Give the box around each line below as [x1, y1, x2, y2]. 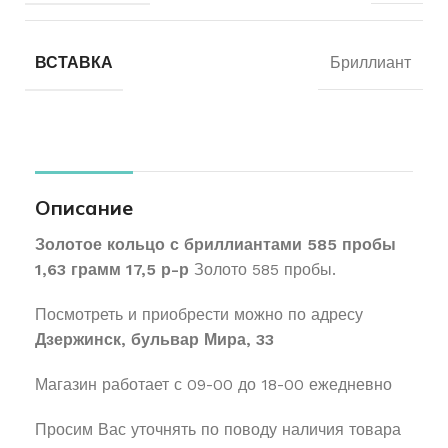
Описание [35, 194, 133, 220]
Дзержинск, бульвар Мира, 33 [35, 329, 274, 349]
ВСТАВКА [35, 52, 113, 72]
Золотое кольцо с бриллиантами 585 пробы [35, 234, 396, 254]
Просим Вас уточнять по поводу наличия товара [35, 419, 401, 439]
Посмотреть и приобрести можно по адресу [35, 304, 363, 324]
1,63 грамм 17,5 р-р [35, 259, 189, 279]
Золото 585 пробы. [189, 259, 336, 279]
